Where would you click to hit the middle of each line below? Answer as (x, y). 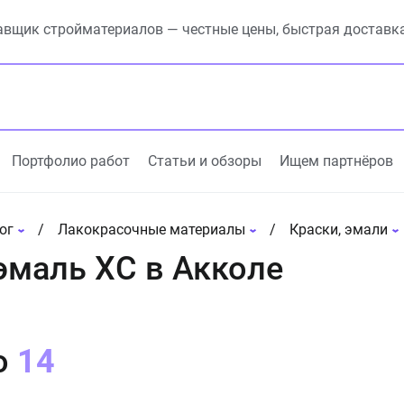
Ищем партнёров (336, 161)
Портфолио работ (71, 161)
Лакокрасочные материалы (151, 230)
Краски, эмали (338, 230)
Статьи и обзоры (205, 161)
